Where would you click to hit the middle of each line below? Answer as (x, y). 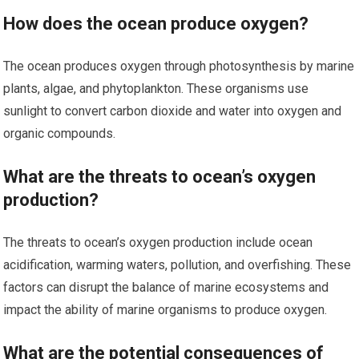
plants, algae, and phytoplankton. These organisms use (156, 89)
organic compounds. (60, 134)
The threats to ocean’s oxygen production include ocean (158, 243)
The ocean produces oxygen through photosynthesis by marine (179, 67)
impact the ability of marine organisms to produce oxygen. (165, 310)
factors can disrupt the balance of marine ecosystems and (166, 288)
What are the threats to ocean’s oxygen (160, 177)
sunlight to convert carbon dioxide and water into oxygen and (173, 111)
